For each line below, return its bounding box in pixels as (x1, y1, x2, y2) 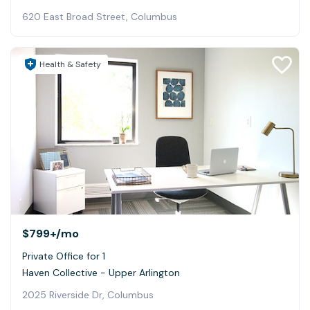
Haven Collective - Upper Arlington (22, 266, 180, 279)
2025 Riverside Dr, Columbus (22, 288, 154, 301)
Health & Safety (39, 58, 101, 70)
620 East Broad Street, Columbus (22, 10, 177, 23)
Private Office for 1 (22, 249, 105, 262)
